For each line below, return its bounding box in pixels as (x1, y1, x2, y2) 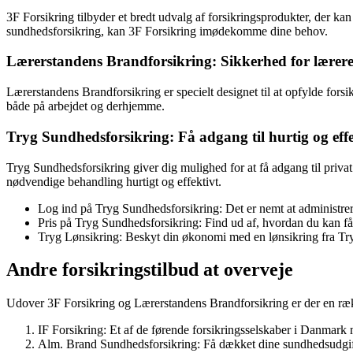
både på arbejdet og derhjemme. (6, 99, 165, 113)
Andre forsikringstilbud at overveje (6, 259, 293, 281)
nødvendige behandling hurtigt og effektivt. (6, 174, 221, 188)
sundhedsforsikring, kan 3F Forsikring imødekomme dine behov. (6, 24, 328, 38)
